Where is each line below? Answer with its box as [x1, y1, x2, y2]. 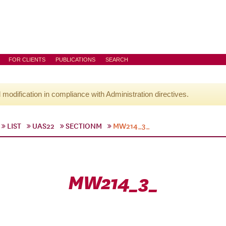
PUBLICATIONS [55, 56, 95, 63]
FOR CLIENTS [9, 56, 45, 63]
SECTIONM [66, 122, 102, 131]
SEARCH [105, 56, 128, 63]
